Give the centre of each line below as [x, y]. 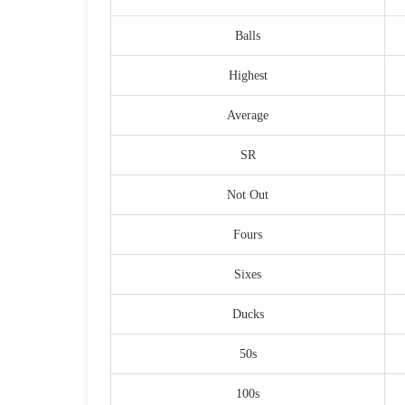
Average [248, 116]
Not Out [248, 195]
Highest [248, 76]
